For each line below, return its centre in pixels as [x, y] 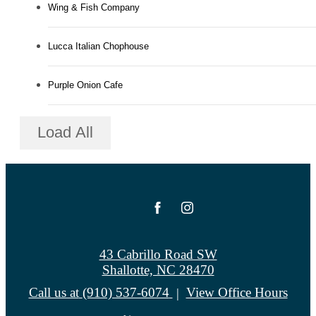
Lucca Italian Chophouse [98, 46]
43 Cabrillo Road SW [158, 254]
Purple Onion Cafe [85, 85]
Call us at [54, 292]
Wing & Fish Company [94, 7]
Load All [65, 133]
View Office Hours [237, 292]
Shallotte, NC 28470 [158, 269]
